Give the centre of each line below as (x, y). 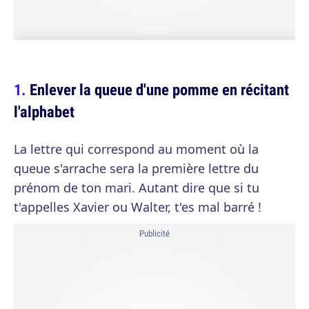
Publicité (154, 233)
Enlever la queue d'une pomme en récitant (159, 89)
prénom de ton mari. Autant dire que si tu (137, 188)
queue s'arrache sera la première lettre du (136, 168)
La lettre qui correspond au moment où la (136, 149)
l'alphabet (44, 111)
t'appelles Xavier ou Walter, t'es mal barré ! (138, 207)
